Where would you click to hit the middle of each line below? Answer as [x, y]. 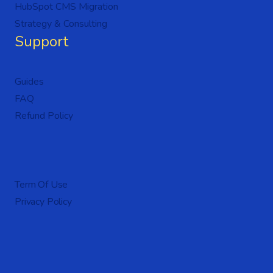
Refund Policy [44, 116]
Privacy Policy [43, 202]
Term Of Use [41, 185]
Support [41, 42]
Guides [29, 82]
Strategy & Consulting [61, 24]
